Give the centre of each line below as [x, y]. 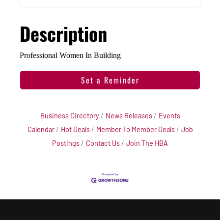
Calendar [41, 130]
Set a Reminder [110, 80]
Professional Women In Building [70, 55]
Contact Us [103, 143]
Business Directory [69, 116]
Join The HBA [147, 143]
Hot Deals [75, 130]
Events [169, 116]
